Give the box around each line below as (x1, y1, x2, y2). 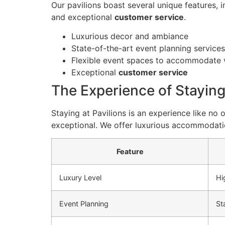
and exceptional (51, 12, 115, 22)
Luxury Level (59, 173, 101, 182)
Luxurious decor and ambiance (71, 31, 188, 41)
